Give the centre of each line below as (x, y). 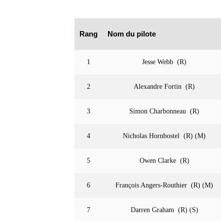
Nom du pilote (132, 34)
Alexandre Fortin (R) (164, 87)
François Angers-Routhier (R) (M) (164, 185)
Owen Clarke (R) (164, 161)
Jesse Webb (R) (164, 62)
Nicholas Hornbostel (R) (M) (164, 136)
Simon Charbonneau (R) (164, 111)
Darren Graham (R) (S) (164, 210)
